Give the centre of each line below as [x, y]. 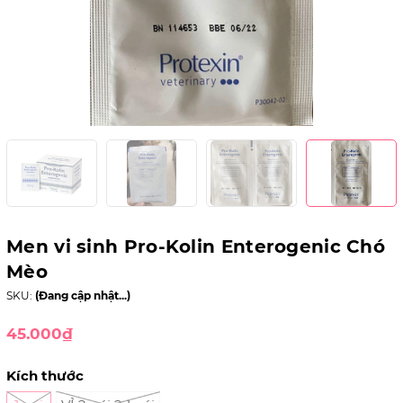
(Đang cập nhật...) [83, 296]
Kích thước [45, 376]
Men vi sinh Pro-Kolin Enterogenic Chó [196, 246]
